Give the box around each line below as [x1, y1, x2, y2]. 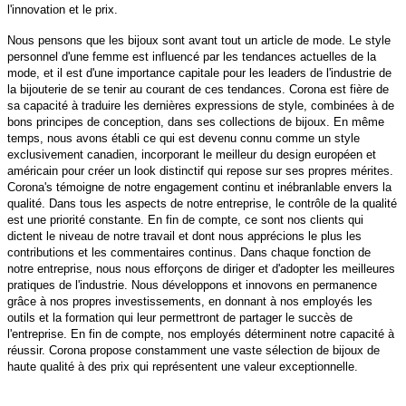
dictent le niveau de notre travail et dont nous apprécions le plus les [7, 229, 362, 244]
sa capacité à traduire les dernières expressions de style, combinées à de [7, 99, 394, 113]
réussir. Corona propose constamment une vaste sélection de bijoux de [7, 343, 380, 358]
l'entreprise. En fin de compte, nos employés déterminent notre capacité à [7, 327, 394, 342]
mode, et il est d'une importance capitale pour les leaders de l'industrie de [7, 66, 391, 81]
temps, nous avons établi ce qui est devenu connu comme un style [7, 131, 360, 146]
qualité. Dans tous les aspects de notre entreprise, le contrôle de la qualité [7, 197, 397, 211]
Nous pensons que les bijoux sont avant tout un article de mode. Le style [7, 34, 391, 48]
